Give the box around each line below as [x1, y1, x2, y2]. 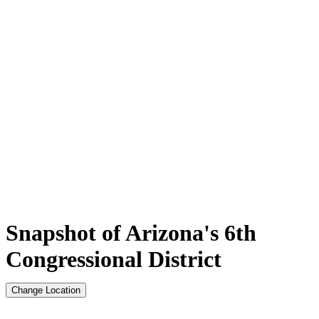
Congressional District [6, 246, 221, 272]
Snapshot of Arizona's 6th [6, 219, 256, 246]
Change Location [11, 284, 80, 296]
